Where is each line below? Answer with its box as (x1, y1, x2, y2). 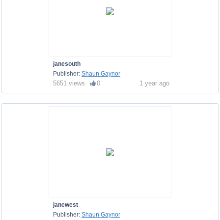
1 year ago (139, 80, 169, 87)
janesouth (53, 60, 81, 67)
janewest (53, 201, 78, 208)
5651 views (53, 80, 85, 87)
